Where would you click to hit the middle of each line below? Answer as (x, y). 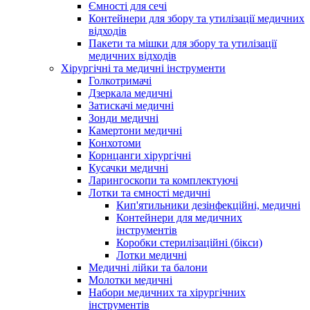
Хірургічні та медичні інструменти (143, 68)
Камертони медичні (135, 130)
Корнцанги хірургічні (140, 155)
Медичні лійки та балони (148, 267)
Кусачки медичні (128, 167)
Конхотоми (115, 143)
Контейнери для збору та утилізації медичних (197, 18)
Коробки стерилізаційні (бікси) (189, 242)
